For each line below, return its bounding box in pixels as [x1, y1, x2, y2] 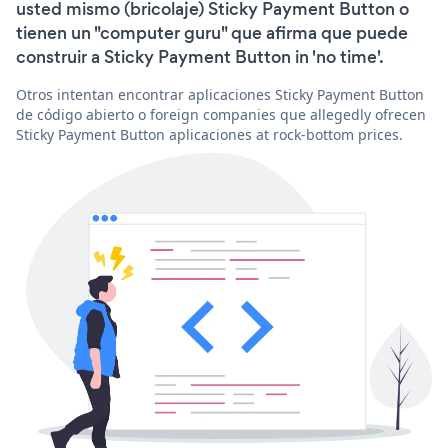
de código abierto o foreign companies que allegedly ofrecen [16, 104, 426, 124]
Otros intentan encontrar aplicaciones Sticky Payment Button [16, 84, 424, 104]
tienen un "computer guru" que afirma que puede [16, 20, 408, 45]
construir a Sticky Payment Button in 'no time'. [16, 44, 384, 69]
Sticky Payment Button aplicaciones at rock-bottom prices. [16, 124, 403, 144]
